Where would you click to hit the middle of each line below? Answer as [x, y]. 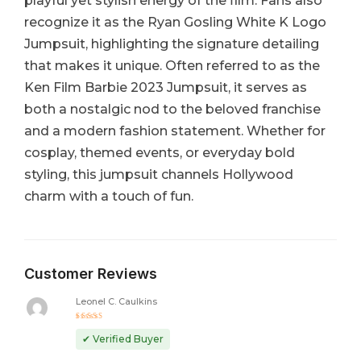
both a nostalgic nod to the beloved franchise [172, 109]
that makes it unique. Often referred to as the [172, 65]
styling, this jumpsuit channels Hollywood [159, 174]
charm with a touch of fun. [109, 196]
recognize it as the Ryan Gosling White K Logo [175, 22]
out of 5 [94, 334]
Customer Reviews [91, 273]
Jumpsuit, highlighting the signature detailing [172, 44]
